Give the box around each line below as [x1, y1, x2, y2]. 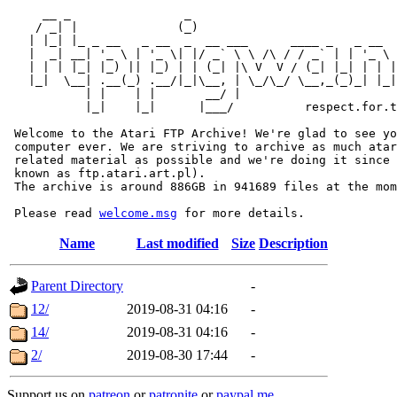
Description [259, 236, 328, 251]
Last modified [136, 236, 219, 251]
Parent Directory [31, 278, 123, 293]
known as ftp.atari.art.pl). [7, 167, 206, 180]
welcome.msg [99, 206, 177, 220]
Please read [7, 206, 99, 220]
